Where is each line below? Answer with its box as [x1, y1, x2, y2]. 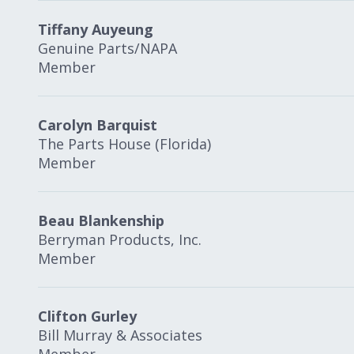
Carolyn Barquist [38, 115, 157, 134]
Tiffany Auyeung [38, 20, 153, 39]
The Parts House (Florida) [38, 134, 211, 153]
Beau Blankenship [38, 211, 164, 230]
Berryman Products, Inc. [38, 230, 201, 249]
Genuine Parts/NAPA [38, 39, 177, 58]
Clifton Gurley [38, 307, 137, 326]
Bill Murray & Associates [38, 326, 202, 345]
